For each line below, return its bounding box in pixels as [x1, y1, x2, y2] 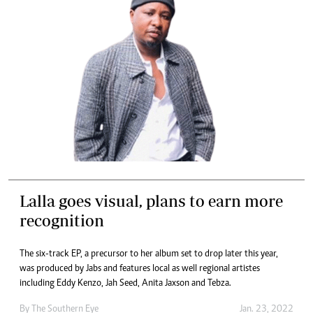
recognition [20, 211, 104, 230]
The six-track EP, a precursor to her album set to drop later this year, [20, 249, 278, 259]
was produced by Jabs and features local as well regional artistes [20, 264, 260, 274]
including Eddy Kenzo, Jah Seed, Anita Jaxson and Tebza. [20, 279, 231, 289]
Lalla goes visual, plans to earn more [20, 191, 283, 210]
